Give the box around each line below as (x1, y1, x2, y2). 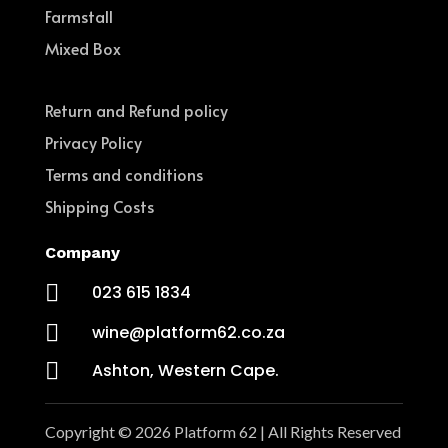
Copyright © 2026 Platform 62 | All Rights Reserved (44, 421, 401, 441)
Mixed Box (44, 36, 121, 59)
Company (44, 242, 120, 262)
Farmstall (44, 4, 113, 27)
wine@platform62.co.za (91, 320, 285, 344)
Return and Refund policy (44, 98, 228, 121)
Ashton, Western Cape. (91, 358, 279, 382)
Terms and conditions (44, 162, 203, 185)
